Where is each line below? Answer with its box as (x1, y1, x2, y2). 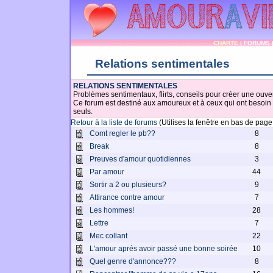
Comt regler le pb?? (90, 129, 155, 138)
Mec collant (90, 232, 127, 240)
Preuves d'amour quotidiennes (90, 155, 191, 163)
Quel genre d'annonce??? (90, 257, 176, 266)
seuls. (73, 107, 93, 116)
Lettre (90, 219, 108, 227)
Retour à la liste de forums (71, 118, 157, 127)
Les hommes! (90, 206, 134, 214)
